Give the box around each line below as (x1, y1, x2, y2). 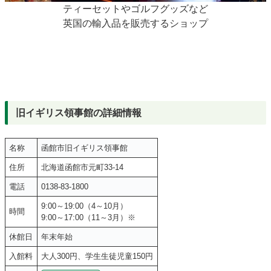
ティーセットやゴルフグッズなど (63, 3, 208, 14)
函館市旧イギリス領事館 (41, 143, 128, 152)
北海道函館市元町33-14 (41, 162, 124, 172)
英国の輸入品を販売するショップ (63, 18, 208, 28)
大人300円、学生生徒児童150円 (41, 251, 154, 261)
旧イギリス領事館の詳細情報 (15, 107, 142, 118)
